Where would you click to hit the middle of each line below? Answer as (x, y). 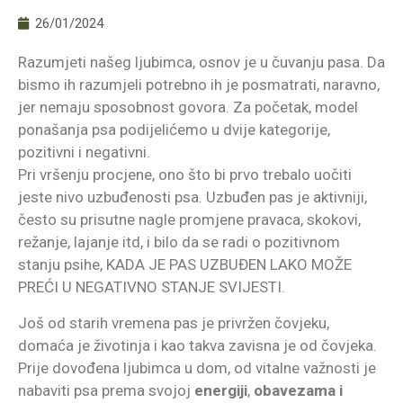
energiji (221, 390)
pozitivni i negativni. (84, 152)
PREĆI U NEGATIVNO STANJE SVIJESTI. (152, 287)
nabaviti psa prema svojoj (106, 390)
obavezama (295, 390)
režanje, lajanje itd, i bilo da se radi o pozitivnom (179, 242)
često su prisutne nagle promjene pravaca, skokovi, (189, 220)
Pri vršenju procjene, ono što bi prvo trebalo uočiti (185, 175)
